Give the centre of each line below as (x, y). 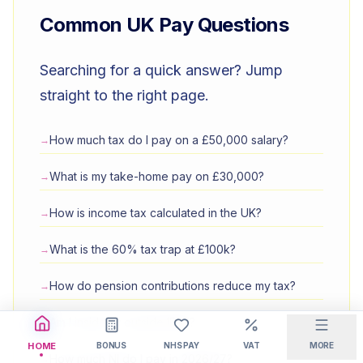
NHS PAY (181, 345)
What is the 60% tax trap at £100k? (143, 249)
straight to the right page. (124, 95)
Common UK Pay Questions (164, 25)
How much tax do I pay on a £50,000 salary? (169, 140)
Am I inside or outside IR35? (122, 322)
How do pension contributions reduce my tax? (173, 286)
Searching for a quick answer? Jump (161, 70)
